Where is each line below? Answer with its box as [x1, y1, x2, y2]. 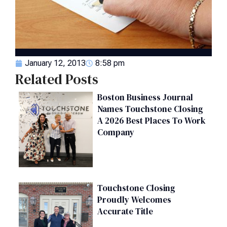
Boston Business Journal [97, 91, 193, 103]
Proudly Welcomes [97, 193, 171, 206]
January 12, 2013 [25, 58, 86, 68]
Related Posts [15, 69, 98, 89]
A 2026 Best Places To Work [97, 114, 206, 127]
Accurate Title [97, 205, 153, 217]
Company [97, 126, 134, 138]
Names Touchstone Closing [97, 102, 203, 115]
